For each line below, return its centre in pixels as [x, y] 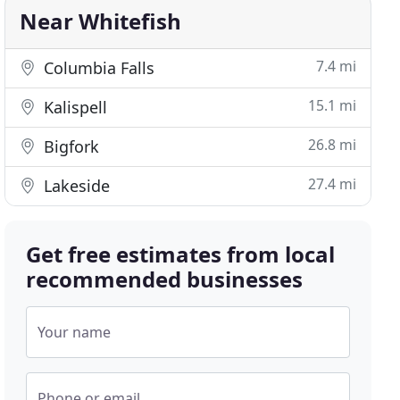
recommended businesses [165, 279]
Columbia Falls [97, 68]
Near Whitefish [101, 21]
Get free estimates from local [181, 254]
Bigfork [70, 146]
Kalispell [74, 107]
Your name [75, 332]
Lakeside [75, 186]
